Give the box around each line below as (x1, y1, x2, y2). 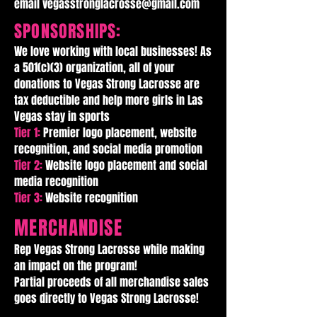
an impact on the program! (14, 258, 137, 274)
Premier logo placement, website (43, 125, 197, 141)
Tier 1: (14, 125, 43, 141)
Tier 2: (14, 157, 45, 173)
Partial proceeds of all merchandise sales (14, 274, 209, 290)
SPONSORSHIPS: (14, 19, 122, 44)
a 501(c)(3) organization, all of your (14, 59, 175, 76)
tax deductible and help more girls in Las (14, 92, 203, 108)
